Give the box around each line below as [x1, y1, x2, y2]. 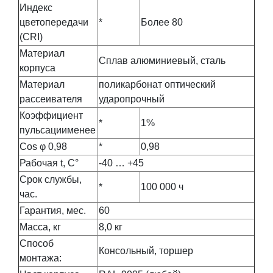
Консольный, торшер [99, 246, 193, 256]
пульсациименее [19, 125, 96, 135]
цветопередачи [19, 17, 88, 27]
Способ [19, 238, 54, 249]
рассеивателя [19, 94, 82, 104]
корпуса [19, 63, 55, 73]
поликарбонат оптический [99, 79, 216, 90]
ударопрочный [99, 94, 165, 104]
